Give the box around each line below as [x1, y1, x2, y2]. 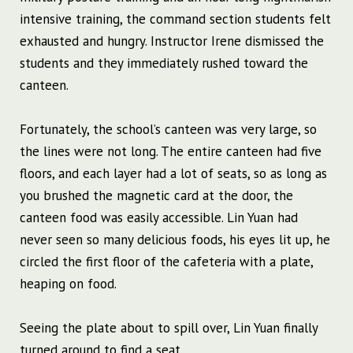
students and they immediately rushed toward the [20, 54, 308, 72]
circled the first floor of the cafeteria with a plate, [20, 253, 313, 271]
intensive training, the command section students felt [20, 10, 331, 28]
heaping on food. [20, 275, 117, 293]
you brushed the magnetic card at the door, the [20, 187, 293, 205]
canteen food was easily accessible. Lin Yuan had [20, 209, 298, 227]
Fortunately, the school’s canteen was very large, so [20, 121, 317, 139]
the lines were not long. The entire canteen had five [20, 143, 321, 161]
